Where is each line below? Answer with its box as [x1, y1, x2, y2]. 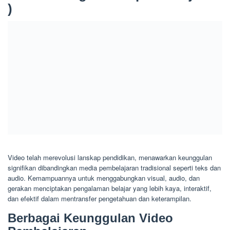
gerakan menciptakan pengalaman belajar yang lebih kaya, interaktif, [8, 183, 212, 194]
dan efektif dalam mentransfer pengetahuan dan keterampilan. [8, 194, 191, 204]
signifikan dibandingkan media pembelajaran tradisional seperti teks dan [8, 163, 221, 173]
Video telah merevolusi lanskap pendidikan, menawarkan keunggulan [8, 152, 212, 163]
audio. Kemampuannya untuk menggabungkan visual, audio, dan [8, 173, 200, 183]
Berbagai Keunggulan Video [8, 211, 173, 225]
